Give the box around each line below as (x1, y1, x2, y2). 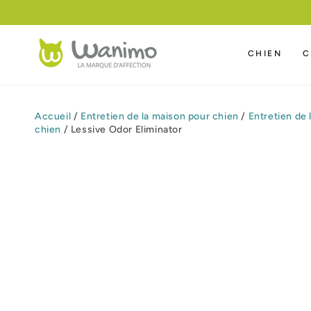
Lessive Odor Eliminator (70, 124, 183, 135)
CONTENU (13, 14, 65, 24)
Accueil (35, 110, 72, 122)
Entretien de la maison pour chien (81, 110, 239, 122)
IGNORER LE (13, 4, 78, 14)
